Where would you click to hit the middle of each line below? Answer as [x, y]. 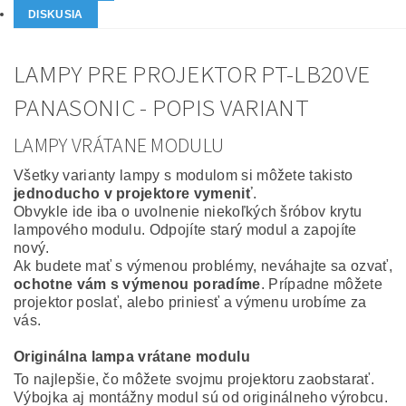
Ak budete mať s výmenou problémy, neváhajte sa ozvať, [203, 266]
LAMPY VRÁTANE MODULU [119, 146]
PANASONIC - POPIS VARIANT [162, 109]
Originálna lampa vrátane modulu [132, 357]
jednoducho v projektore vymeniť [133, 194]
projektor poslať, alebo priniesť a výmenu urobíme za [190, 303]
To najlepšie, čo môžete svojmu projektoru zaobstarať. [194, 380]
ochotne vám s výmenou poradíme [137, 285]
